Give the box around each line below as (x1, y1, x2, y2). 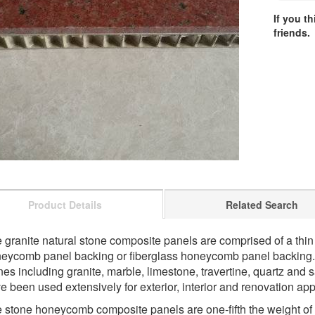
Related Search (226, 198, 299, 212)
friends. (274, 25, 310, 40)
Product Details (28, 198, 103, 212)
